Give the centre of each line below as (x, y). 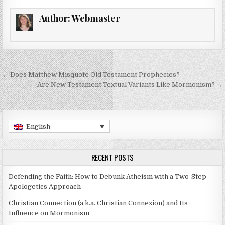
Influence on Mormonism (49, 213)
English (38, 127)
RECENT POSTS (113, 157)
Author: (55, 18)
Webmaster (96, 18)
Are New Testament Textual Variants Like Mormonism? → (130, 85)
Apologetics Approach (45, 187)
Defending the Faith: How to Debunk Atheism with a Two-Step (108, 177)
